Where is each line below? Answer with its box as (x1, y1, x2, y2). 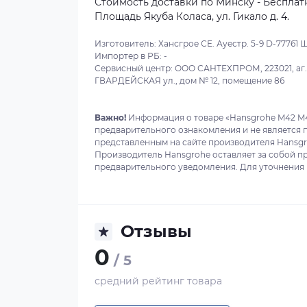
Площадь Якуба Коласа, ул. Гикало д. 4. (95, 10, 289, 23)
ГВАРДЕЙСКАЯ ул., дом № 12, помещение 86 (95, 75, 284, 86)
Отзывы (121, 221, 192, 241)
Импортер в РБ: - (95, 51, 167, 61)
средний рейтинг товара (95, 275, 222, 287)
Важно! (95, 112, 126, 123)
